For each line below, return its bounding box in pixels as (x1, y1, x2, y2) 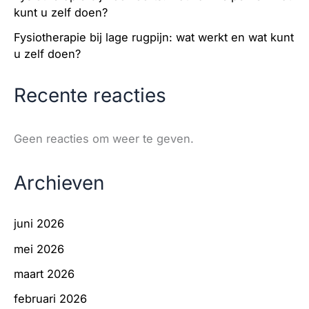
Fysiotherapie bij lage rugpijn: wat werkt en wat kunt (14, 30, 294, 45)
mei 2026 (14, 241, 64, 256)
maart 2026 (14, 266, 74, 281)
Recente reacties (14, 83, 166, 107)
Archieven (14, 170, 104, 195)
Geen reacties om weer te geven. (14, 132, 194, 146)
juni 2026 (14, 217, 64, 231)
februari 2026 (14, 292, 87, 306)
